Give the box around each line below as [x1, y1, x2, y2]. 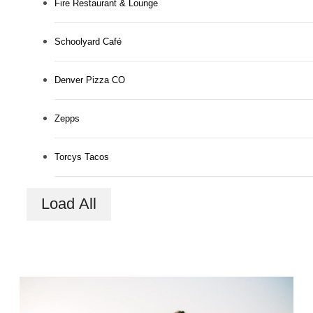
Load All [41, 195, 96, 213]
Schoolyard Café [54, 36, 122, 47]
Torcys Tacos [54, 151, 109, 162]
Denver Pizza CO [54, 74, 125, 85]
